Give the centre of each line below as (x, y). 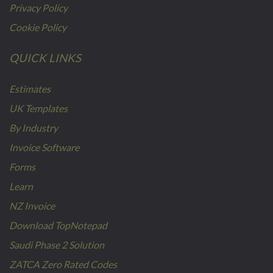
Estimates (30, 89)
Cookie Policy (38, 28)
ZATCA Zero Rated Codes (63, 265)
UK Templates (38, 109)
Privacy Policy (38, 8)
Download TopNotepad (58, 226)
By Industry (34, 128)
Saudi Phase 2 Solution (57, 245)
